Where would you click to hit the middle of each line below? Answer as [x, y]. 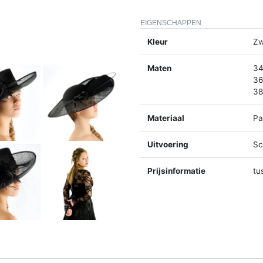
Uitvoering [168, 144]
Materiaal [166, 118]
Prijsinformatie [176, 171]
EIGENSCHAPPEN [171, 23]
